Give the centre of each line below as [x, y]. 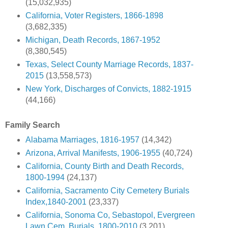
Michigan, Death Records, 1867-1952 [93, 40]
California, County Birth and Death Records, [104, 166]
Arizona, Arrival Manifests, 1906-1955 [93, 153]
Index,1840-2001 [56, 202]
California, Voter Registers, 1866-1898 [94, 16]
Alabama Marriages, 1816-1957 [82, 139]
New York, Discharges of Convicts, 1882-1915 [108, 89]
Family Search [33, 125]
